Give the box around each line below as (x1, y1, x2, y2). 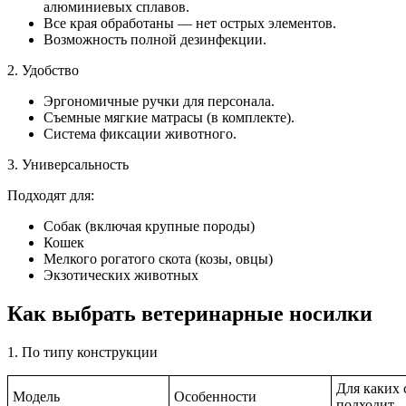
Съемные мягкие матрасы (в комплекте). (43, 109, 295, 125)
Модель (13, 388, 60, 404)
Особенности (174, 388, 256, 404)
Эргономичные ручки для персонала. (43, 92, 275, 109)
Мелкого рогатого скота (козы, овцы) (43, 250, 273, 266)
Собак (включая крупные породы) (43, 217, 255, 234)
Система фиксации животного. (43, 125, 237, 141)
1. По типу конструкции (7, 343, 158, 360)
